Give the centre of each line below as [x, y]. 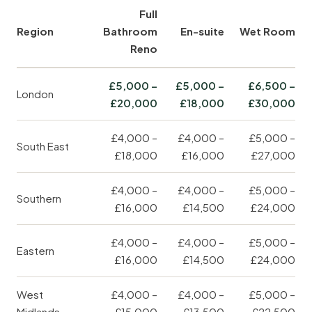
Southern [39, 198]
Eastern [36, 251]
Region [35, 31]
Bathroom [130, 31]
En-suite [202, 31]
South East [43, 146]
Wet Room [267, 31]
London [35, 94]
